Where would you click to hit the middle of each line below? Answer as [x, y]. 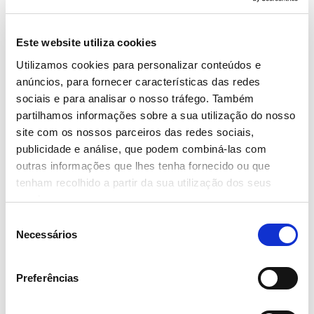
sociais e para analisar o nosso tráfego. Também [135, 98]
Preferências [48, 278]
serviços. [39, 199]
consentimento [39, 254]
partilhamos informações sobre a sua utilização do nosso [156, 115]
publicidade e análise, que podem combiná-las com [141, 149]
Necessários [47, 234]
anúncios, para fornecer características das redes [138, 81]
